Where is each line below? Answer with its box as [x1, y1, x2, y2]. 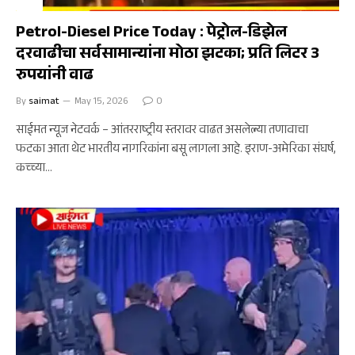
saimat [29, 94, 59, 110]
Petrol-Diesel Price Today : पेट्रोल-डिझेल [16, 21, 287, 48]
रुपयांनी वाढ [16, 63, 94, 90]
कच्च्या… [16, 159, 52, 179]
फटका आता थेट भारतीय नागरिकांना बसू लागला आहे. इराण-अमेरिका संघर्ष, [16, 140, 336, 160]
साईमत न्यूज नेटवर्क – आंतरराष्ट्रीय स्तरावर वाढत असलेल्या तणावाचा [16, 121, 308, 141]
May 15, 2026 [74, 94, 128, 110]
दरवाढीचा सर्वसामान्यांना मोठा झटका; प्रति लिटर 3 [16, 42, 319, 69]
